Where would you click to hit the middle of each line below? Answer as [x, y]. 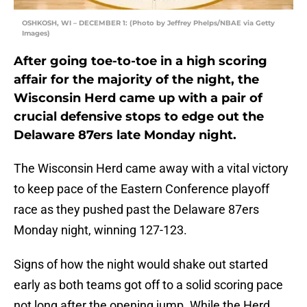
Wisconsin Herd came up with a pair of [138, 98]
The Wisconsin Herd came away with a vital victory [151, 169]
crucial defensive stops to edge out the [139, 117]
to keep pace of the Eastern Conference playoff [142, 189]
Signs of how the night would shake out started [141, 265]
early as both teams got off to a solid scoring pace [148, 285]
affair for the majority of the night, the [136, 80]
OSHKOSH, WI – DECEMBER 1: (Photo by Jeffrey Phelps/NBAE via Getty [148, 23]
